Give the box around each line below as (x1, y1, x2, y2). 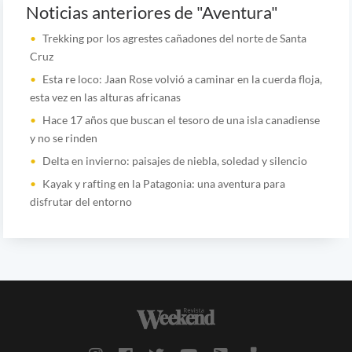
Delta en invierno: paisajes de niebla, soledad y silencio (42, 153, 307, 167)
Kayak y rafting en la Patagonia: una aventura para (42, 176, 285, 190)
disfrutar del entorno (29, 194, 132, 208)
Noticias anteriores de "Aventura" (25, 2, 278, 23)
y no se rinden (29, 130, 97, 145)
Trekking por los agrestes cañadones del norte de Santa (42, 31, 306, 45)
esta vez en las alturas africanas (29, 90, 181, 104)
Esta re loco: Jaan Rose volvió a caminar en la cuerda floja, (42, 71, 322, 86)
